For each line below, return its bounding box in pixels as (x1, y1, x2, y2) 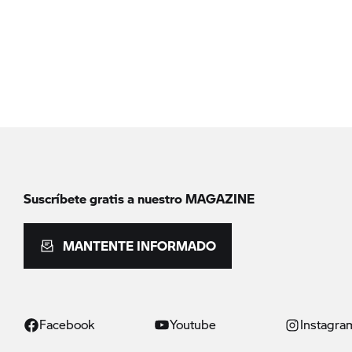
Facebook (39, 315, 94, 333)
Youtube (170, 315, 216, 333)
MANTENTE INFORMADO (63, 236, 216, 255)
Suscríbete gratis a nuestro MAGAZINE (24, 189, 255, 207)
